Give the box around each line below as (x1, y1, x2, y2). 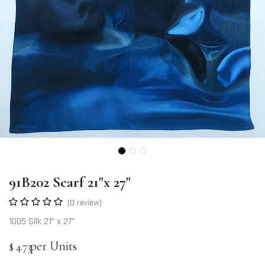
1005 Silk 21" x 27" (9, 215, 75, 228)
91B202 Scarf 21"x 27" (9, 173, 131, 191)
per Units (30, 238, 77, 254)
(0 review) (67, 197, 102, 208)
